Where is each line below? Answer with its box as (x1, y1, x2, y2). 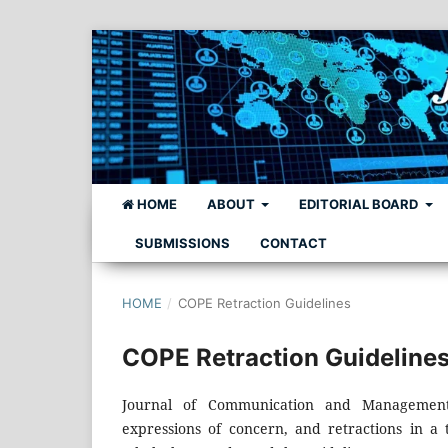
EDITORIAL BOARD (299, 195, 422, 212)
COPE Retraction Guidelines (177, 294, 351, 311)
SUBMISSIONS (135, 234, 230, 251)
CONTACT (260, 234, 327, 251)
